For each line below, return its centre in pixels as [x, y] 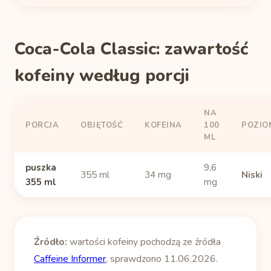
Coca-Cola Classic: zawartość [131, 49]
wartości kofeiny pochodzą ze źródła [144, 242]
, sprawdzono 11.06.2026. [162, 259]
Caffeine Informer [70, 259]
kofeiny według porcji [102, 76]
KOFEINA [163, 125]
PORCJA [42, 125]
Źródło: [51, 242]
